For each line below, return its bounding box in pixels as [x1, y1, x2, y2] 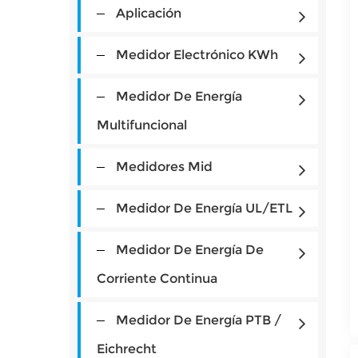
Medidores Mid [116, 159, 213, 174]
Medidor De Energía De [116, 242, 264, 257]
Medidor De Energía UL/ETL [116, 201, 292, 216]
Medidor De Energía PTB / [116, 312, 281, 328]
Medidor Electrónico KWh [116, 47, 278, 62]
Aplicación [116, 6, 181, 21]
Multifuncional [97, 117, 187, 133]
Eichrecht [97, 341, 157, 356]
